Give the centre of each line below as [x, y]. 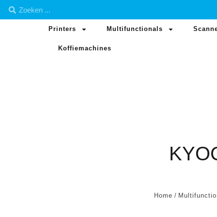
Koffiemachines [85, 48]
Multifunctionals [135, 29]
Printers [62, 29]
